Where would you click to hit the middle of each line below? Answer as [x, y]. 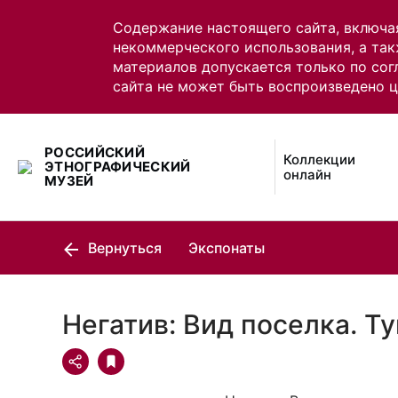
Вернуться [123, 248]
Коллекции [320, 159]
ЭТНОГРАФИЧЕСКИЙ [118, 167]
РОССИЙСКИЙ [95, 152]
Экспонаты [227, 248]
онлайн [308, 175]
